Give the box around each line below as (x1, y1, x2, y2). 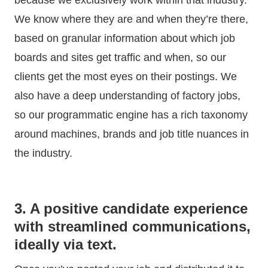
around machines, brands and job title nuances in (14, 127, 249, 140)
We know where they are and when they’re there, (14, 13, 248, 25)
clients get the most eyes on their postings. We (14, 70, 237, 83)
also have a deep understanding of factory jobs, (14, 89, 240, 102)
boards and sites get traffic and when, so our (14, 51, 226, 63)
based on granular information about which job (14, 32, 235, 44)
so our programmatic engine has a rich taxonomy (14, 108, 248, 121)
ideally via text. (14, 236, 117, 252)
